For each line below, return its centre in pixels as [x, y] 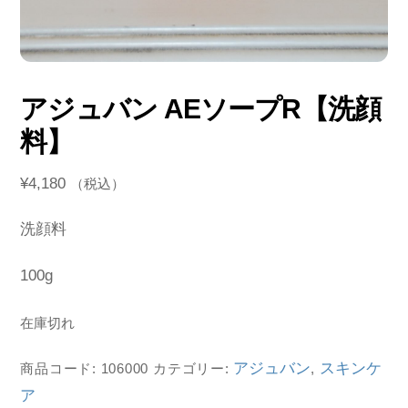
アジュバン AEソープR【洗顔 [200, 108]
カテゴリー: [194, 369]
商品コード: [61, 369]
